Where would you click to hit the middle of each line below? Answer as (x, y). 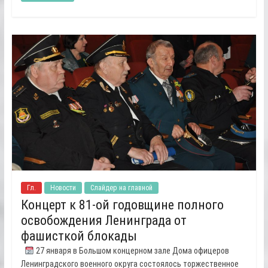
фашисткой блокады (79, 236)
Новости (63, 188)
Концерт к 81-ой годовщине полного (122, 205)
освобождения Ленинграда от (103, 220)
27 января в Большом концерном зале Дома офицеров (131, 250)
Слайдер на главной (121, 188)
